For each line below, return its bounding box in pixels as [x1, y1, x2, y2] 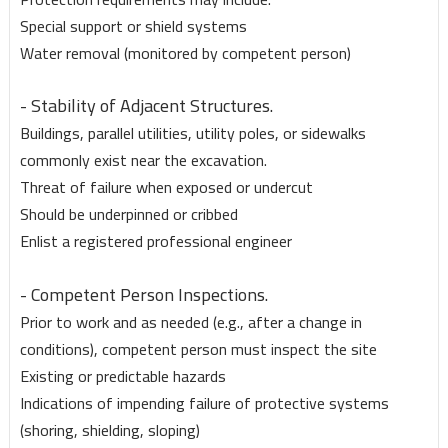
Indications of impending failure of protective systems [19, 388, 389, 419]
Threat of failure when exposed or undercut [19, 172, 313, 203]
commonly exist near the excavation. [19, 145, 267, 176]
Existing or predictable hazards [19, 361, 226, 392]
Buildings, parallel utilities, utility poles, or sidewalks [19, 118, 366, 149]
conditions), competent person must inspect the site [19, 334, 377, 365]
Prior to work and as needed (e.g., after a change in [19, 307, 362, 338]
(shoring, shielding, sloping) [19, 415, 200, 446]
